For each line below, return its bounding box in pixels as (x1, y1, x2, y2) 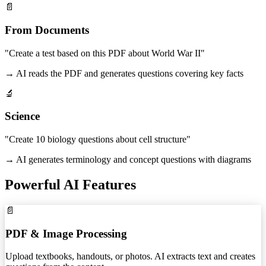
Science (5, 110, 40, 123)
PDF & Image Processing (5, 227, 127, 240)
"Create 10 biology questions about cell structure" (5, 134, 191, 145)
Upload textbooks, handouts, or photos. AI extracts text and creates (5, 251, 255, 262)
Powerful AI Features (5, 177, 136, 193)
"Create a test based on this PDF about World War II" (5, 47, 205, 58)
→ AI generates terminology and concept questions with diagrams (5, 154, 251, 165)
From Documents (5, 23, 89, 36)
